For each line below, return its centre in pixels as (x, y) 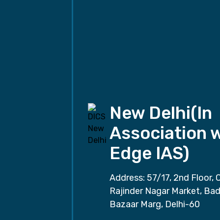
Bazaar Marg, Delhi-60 (155, 204)
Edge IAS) (150, 153)
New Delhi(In (161, 113)
